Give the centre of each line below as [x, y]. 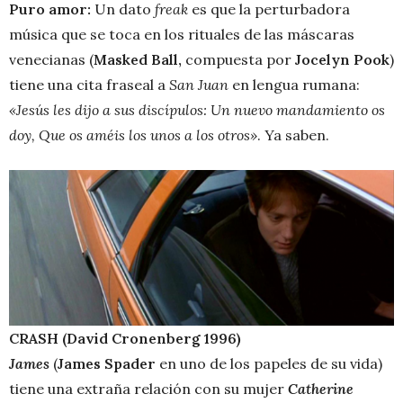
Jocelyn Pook [342, 60]
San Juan [199, 85]
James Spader [108, 363]
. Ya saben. [293, 135]
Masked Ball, [138, 60]
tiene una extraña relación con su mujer [148, 388]
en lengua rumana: [294, 85]
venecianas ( [51, 60]
